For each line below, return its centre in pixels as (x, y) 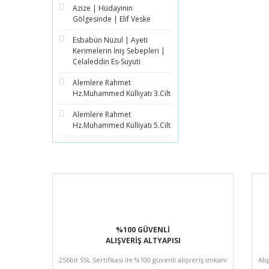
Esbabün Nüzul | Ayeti (110, 40)
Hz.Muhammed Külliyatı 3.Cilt (122, 93)
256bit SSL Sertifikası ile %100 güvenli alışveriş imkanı (143, 260)
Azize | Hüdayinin (103, 8)
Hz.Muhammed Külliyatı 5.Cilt (122, 125)
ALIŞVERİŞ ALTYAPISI (143, 240)
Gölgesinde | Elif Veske (112, 19)
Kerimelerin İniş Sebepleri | (119, 51)
